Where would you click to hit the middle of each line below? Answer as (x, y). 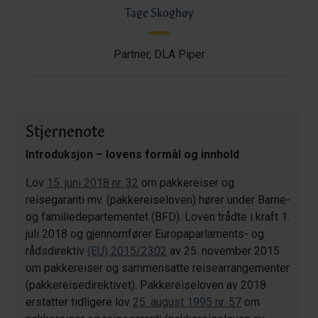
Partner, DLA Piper (159, 54)
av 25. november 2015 (223, 251)
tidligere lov (102, 302)
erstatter (47, 302)
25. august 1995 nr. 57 (187, 302)
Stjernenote (65, 131)
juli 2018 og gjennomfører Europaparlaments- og (145, 234)
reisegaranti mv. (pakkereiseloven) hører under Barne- (158, 200)
